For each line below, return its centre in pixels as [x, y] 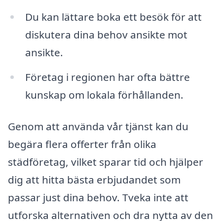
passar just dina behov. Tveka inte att [98, 197]
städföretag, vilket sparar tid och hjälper [106, 162]
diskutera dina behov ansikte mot [106, 35]
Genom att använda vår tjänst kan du [98, 126]
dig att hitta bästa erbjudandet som [94, 179]
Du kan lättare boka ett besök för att [113, 17]
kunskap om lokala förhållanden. [104, 95]
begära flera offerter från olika [82, 144]
